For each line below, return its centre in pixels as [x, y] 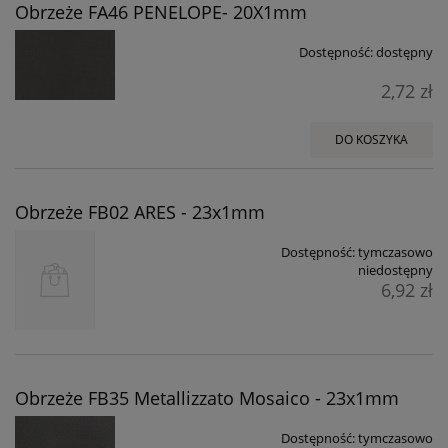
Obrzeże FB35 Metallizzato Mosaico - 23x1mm [207, 397]
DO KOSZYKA [371, 139]
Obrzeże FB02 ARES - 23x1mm [140, 211]
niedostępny [395, 269]
